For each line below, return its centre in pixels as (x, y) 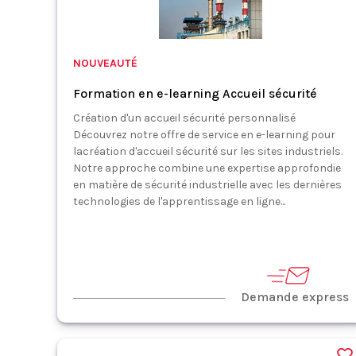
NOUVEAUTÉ (105, 63)
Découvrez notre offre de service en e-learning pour (204, 135)
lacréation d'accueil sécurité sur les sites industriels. (208, 151)
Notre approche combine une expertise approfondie (207, 168)
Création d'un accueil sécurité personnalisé (186, 118)
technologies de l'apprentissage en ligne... (179, 201)
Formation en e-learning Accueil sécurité (195, 93)
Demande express (294, 297)
